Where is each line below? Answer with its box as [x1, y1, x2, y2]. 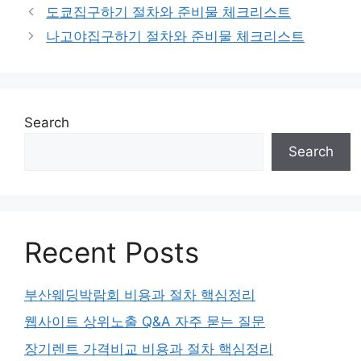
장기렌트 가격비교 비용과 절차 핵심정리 [24, 340, 273, 357]
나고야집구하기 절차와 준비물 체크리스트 [46, 27, 305, 44]
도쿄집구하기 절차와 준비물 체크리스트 [46, 3, 292, 20]
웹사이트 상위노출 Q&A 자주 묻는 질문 [24, 313, 265, 330]
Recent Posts [24, 234, 199, 269]
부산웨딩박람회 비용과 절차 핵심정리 [24, 286, 255, 303]
